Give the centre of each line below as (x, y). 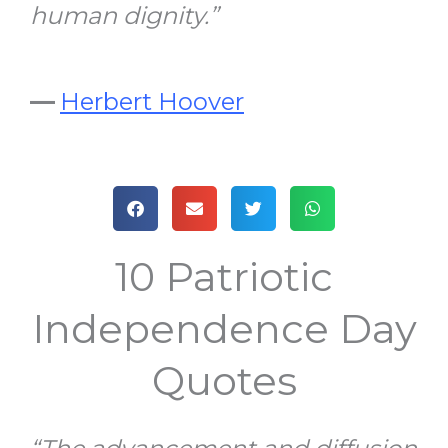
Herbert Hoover (152, 102)
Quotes (224, 381)
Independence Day (224, 329)
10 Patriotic (224, 277)
